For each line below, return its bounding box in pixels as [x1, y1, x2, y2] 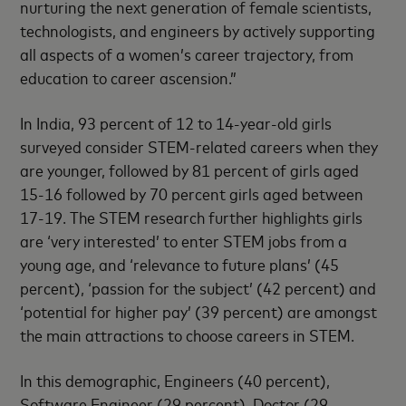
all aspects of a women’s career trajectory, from [20, 43, 354, 64]
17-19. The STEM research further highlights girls [20, 206, 363, 227]
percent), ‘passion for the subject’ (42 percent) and [20, 276, 377, 298]
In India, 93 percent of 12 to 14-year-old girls [20, 111, 333, 133]
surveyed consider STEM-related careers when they [20, 135, 379, 157]
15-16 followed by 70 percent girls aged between [20, 182, 364, 204]
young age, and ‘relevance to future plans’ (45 [20, 253, 340, 275]
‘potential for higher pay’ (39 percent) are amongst [20, 300, 378, 322]
